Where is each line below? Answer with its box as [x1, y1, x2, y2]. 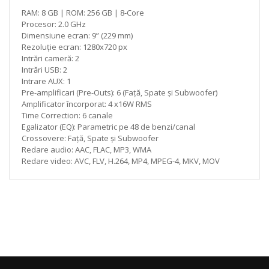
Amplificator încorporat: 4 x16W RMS [22, 98, 152, 109]
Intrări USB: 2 [22, 64, 67, 75]
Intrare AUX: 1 [22, 75, 71, 86]
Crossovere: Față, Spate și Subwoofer [22, 132, 159, 144]
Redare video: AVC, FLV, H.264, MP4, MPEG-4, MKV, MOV [22, 155, 220, 166]
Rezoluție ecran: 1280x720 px [22, 41, 127, 52]
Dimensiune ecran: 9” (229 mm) [22, 29, 133, 41]
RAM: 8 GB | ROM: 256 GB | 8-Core [22, 7, 144, 18]
